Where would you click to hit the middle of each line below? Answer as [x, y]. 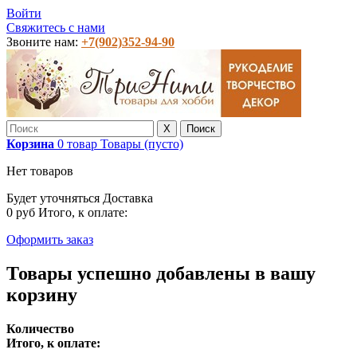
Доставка [128, 198]
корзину [42, 294]
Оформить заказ [50, 239]
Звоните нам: [44, 42]
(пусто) [164, 144]
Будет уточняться [55, 198]
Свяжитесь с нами [56, 27]
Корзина [30, 144]
